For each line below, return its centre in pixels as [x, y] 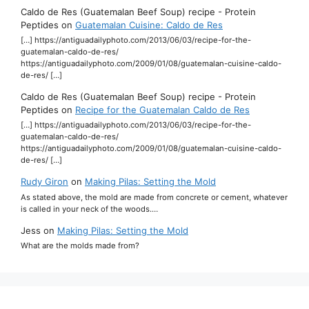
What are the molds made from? [80, 245]
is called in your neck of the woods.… [89, 209]
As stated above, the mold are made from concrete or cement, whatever [154, 197]
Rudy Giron [44, 182]
